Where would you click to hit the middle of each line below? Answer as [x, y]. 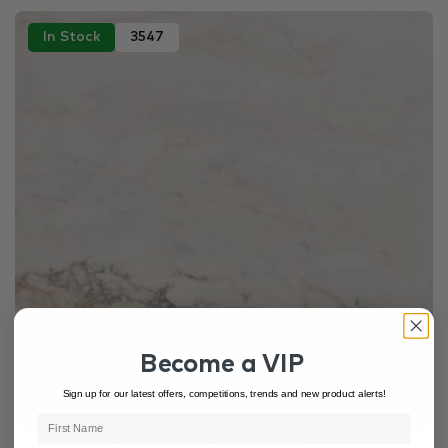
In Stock [71, 36]
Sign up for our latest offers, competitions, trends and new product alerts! [224, 393]
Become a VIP [222, 365]
